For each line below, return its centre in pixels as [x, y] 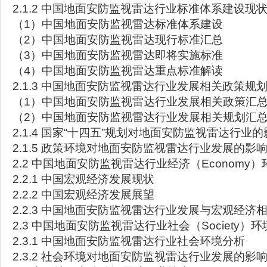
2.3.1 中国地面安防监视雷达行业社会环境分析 [129, 241]
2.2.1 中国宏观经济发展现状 [83, 179]
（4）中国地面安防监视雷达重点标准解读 [118, 71]
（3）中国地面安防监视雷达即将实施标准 [118, 55]
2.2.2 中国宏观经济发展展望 [83, 195]
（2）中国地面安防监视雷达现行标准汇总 [118, 40]
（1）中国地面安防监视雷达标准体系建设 [118, 24]
